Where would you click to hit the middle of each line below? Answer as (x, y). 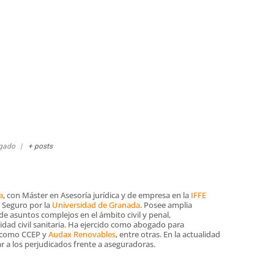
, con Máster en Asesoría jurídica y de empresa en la (97, 195)
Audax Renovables (82, 234)
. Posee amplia (166, 205)
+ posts (41, 146)
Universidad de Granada (96, 205)
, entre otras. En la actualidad (168, 234)
